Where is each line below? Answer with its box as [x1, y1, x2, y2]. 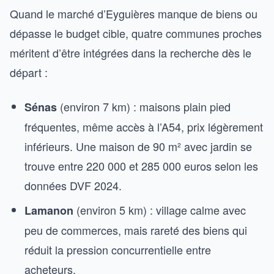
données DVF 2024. [24, 177, 122, 193]
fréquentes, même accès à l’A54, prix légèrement [24, 119, 263, 135]
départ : [10, 64, 48, 80]
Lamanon [24, 202, 73, 218]
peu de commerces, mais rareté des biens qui [24, 222, 247, 238]
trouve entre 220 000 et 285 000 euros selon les [24, 158, 258, 174]
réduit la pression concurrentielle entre [24, 242, 211, 257]
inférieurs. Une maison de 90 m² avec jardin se [24, 138, 252, 154]
